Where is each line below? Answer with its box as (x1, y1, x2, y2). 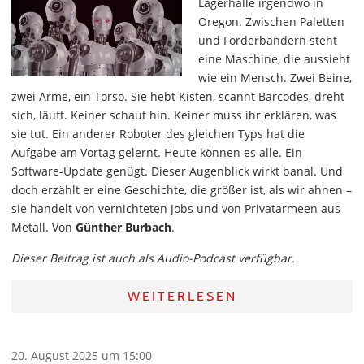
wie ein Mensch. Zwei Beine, (198, 70, 352, 85)
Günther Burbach (76, 219, 171, 235)
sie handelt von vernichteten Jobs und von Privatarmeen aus (11, 201, 340, 216)
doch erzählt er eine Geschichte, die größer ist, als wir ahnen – (11, 182, 352, 197)
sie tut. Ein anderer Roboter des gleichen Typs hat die (11, 126, 305, 141)
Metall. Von (11, 219, 76, 235)
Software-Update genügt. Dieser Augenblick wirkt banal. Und (11, 163, 343, 179)
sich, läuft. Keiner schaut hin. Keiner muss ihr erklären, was (11, 107, 336, 123)
